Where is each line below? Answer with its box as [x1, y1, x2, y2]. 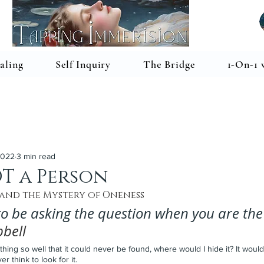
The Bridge [143, 58, 195, 71]
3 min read [16, 151, 55, 161]
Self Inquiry [55, 58, 111, 71]
